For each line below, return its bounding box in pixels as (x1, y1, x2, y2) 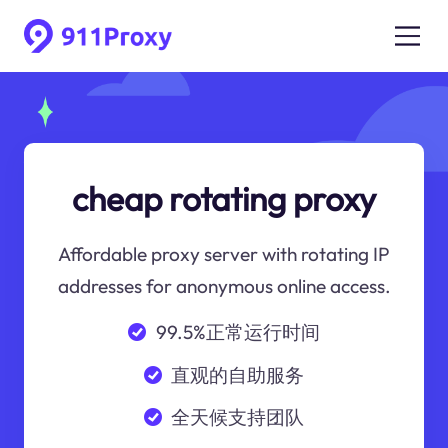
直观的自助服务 (171, 362, 305, 387)
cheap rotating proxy (72, 177, 376, 220)
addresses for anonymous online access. (57, 274, 391, 299)
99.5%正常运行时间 (155, 319, 320, 344)
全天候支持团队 (171, 405, 305, 430)
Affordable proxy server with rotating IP (58, 242, 390, 267)
